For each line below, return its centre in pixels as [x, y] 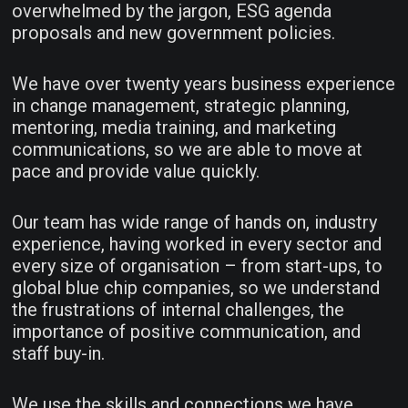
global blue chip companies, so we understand [196, 288]
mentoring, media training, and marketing [174, 128]
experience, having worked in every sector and [197, 245]
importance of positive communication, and [187, 332]
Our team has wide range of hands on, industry [195, 223]
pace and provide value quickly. [136, 172]
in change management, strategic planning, [181, 106]
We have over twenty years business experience [204, 84]
